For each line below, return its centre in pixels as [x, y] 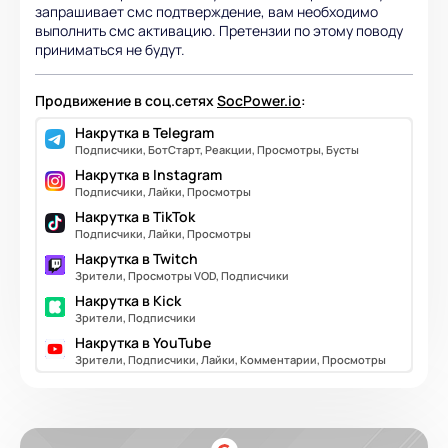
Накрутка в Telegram [144, 132]
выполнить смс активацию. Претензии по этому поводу [219, 30]
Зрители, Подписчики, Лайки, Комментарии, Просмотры [230, 359]
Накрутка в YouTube [143, 342]
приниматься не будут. [110, 49]
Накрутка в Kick [128, 300]
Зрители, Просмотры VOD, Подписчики [182, 275]
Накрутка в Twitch [136, 258]
